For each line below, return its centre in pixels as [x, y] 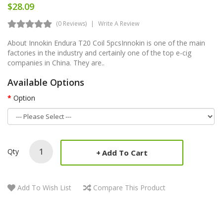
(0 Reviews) [71, 23]
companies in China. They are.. [56, 62]
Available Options [46, 82]
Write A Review [119, 23]
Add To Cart [125, 152]
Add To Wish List [44, 187]
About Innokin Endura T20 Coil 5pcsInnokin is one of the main [106, 43]
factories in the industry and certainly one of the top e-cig [99, 53]
